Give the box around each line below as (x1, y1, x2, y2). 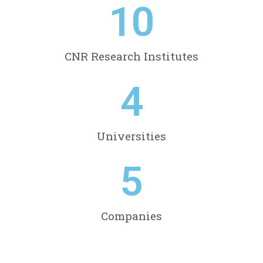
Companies (101, 208, 162, 223)
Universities (97, 129, 166, 143)
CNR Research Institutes (65, 49, 198, 63)
